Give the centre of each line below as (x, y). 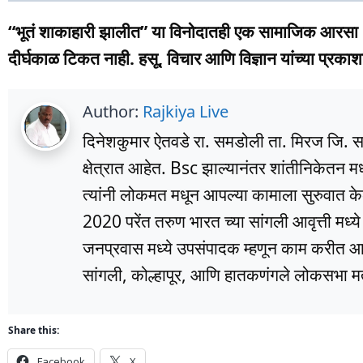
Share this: (34, 331)
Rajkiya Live (186, 112)
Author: (113, 112)
